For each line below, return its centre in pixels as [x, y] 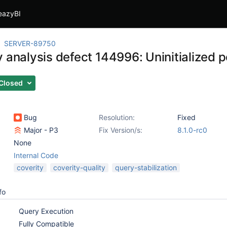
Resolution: [117, 117]
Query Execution [46, 211]
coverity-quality [79, 167]
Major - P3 [40, 130]
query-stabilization [146, 167]
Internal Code [36, 155]
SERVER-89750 [30, 43]
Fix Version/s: [121, 130]
